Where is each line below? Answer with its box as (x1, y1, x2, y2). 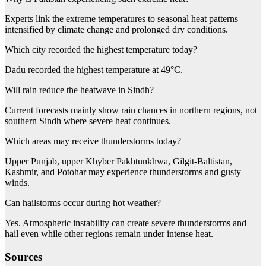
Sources (5, 250, 42, 263)
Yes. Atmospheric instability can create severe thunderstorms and (5, 217, 246, 228)
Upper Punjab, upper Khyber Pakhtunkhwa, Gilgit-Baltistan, (5, 156, 232, 166)
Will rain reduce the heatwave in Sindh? (5, 84, 154, 95)
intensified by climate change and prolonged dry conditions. (5, 24, 228, 34)
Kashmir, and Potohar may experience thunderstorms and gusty (5, 166, 241, 177)
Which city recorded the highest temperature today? (5, 44, 197, 55)
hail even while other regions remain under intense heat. (5, 228, 213, 239)
